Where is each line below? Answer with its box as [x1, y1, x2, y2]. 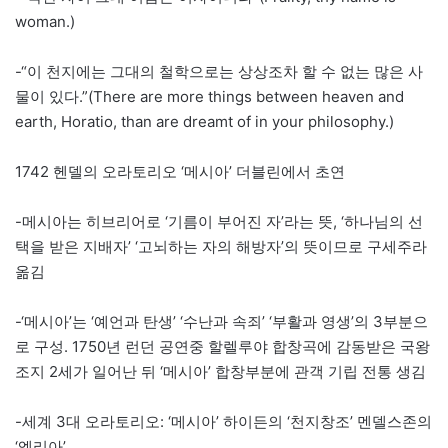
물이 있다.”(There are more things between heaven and [15, 86, 404, 106]
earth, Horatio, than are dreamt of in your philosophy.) [15, 111, 394, 131]
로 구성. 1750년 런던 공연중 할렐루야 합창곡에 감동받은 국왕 [15, 336, 430, 356]
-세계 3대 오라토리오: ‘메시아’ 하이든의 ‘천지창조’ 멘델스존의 [15, 411, 432, 431]
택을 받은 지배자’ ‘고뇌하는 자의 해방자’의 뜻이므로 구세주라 [15, 236, 427, 256]
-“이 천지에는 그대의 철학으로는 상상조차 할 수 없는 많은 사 [15, 61, 423, 81]
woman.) [15, 11, 75, 31]
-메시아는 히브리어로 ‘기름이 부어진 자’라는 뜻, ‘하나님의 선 [15, 211, 423, 231]
